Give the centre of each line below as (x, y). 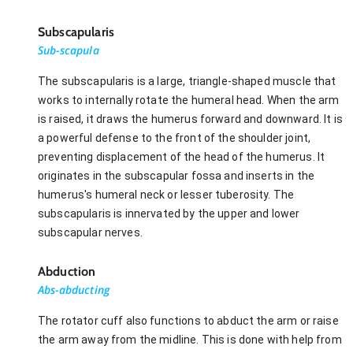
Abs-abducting (74, 289)
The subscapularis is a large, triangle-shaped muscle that (187, 81)
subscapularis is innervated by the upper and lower (169, 213)
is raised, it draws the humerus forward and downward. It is (190, 119)
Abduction (67, 271)
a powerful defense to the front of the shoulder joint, (175, 137)
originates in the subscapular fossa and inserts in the (176, 175)
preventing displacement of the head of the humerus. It (182, 156)
